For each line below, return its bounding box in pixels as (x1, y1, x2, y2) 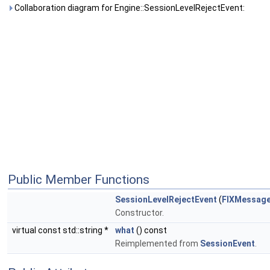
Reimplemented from (115, 239, 200, 248)
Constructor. (115, 208, 164, 218)
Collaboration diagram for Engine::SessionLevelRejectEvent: (13, 3, 245, 13)
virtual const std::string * (12, 225, 110, 235)
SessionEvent (200, 239, 255, 248)
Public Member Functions (8, 172, 149, 187)
